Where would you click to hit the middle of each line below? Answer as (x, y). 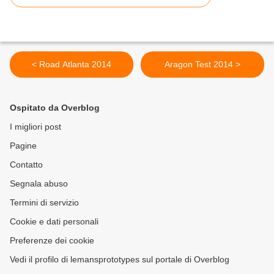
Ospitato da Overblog (55, 108)
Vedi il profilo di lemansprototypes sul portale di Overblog (120, 260)
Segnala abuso (39, 184)
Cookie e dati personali (54, 222)
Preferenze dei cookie (52, 241)
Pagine (23, 146)
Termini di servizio (44, 203)
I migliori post (35, 127)
